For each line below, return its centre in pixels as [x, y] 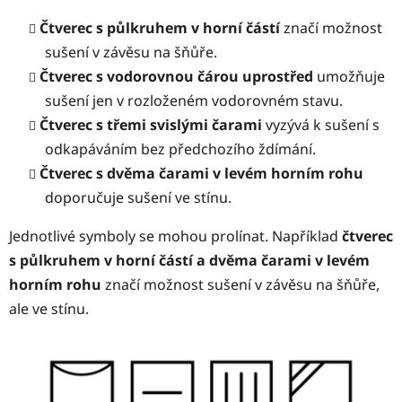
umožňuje [349, 77]
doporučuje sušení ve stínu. [138, 198]
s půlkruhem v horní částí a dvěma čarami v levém [189, 261]
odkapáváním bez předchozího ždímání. [180, 149]
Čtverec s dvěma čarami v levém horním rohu [201, 174]
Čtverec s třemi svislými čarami [153, 125]
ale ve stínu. [51, 309]
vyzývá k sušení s [323, 125]
